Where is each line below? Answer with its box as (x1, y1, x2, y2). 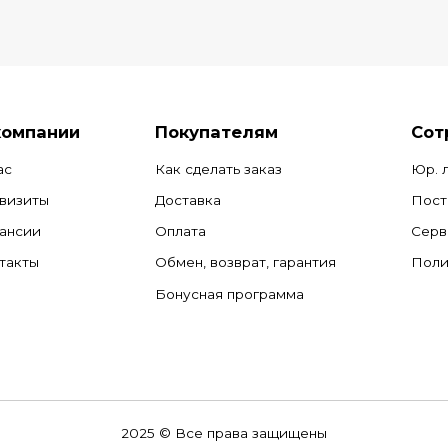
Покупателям (155, 121, 278, 142)
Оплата (155, 223, 206, 240)
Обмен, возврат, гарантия (155, 254, 336, 271)
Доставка (155, 191, 221, 208)
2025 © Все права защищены (121, 425, 327, 442)
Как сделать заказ (155, 160, 282, 177)
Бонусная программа (155, 285, 304, 302)
